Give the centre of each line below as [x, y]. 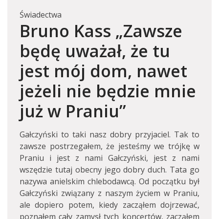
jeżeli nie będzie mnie [108, 91]
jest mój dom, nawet [103, 71]
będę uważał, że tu [95, 51]
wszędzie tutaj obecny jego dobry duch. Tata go [109, 170]
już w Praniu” [73, 111]
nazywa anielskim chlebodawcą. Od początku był [109, 181]
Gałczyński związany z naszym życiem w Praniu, [109, 193]
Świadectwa [41, 15]
